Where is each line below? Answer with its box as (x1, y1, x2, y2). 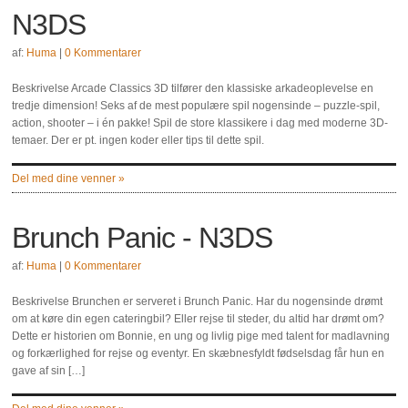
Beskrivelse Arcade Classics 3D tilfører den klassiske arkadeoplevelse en (12, 82, 374, 95)
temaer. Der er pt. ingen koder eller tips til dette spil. (12, 134, 265, 147)
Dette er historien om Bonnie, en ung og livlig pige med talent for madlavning (12, 330, 391, 342)
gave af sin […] (12, 364, 86, 377)
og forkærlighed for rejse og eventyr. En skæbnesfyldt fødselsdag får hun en (12, 347, 385, 360)
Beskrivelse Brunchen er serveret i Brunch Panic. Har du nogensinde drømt (12, 295, 383, 308)
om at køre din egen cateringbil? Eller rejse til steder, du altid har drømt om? (12, 312, 385, 325)
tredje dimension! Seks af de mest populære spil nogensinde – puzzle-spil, (12, 99, 381, 112)
